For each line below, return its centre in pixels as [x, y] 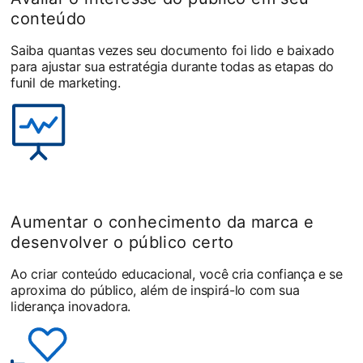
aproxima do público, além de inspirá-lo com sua [155, 290]
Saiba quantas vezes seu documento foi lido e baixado [173, 50]
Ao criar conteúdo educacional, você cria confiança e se [177, 274]
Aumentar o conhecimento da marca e [162, 222]
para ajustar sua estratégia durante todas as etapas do [173, 66]
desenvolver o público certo [122, 242]
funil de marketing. [66, 83]
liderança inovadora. [71, 306]
